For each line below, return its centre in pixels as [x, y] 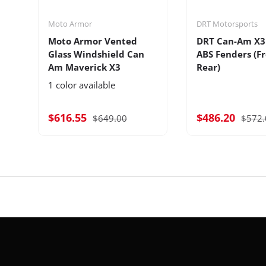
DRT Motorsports [227, 23]
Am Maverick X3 [84, 67]
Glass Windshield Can [96, 54]
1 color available [82, 85]
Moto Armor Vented [93, 41]
